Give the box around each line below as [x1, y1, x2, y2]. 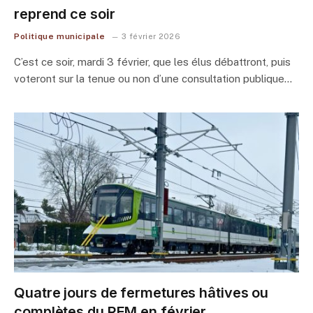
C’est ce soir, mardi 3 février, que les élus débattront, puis [14, 55, 291, 68]
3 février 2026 [122, 31, 180, 41]
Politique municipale [14, 31, 105, 41]
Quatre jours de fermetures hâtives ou [14, 284, 269, 301]
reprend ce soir [14, 5, 115, 22]
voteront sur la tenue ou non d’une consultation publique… [14, 72, 292, 85]
